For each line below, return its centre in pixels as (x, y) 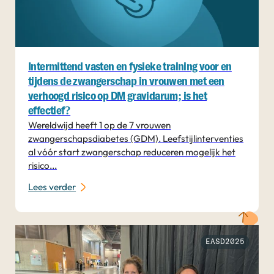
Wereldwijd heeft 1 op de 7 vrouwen (100, 125)
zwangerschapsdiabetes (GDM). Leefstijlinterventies (136, 139)
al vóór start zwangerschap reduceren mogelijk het (132, 152)
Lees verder (52, 187)
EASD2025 (225, 242)
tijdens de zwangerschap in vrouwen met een (126, 82)
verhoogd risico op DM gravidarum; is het (118, 97)
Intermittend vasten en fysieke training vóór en (130, 67)
